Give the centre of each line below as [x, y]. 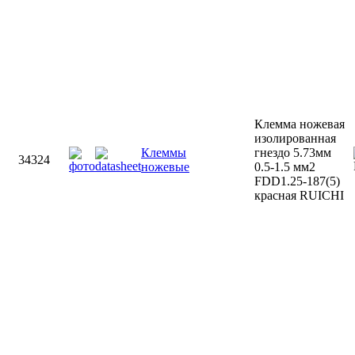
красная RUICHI [299, 195]
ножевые [165, 167]
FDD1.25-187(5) [297, 181]
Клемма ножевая [300, 124]
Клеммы [164, 153]
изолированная [295, 138]
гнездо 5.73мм [293, 153]
